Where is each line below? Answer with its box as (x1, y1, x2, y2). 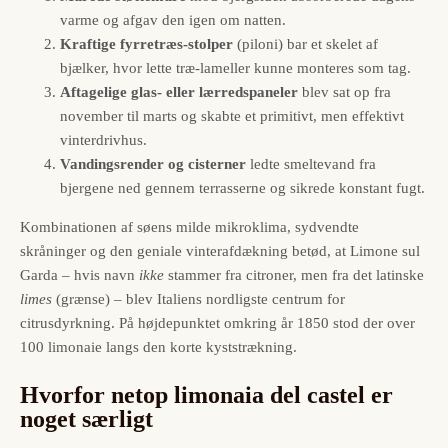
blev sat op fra (298, 84, 391, 101)
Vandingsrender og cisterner (60, 156, 246, 173)
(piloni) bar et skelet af (233, 36, 378, 53)
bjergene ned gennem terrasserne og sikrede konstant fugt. (60, 180, 425, 197)
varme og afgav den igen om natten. (60, 12, 286, 29)
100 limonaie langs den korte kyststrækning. (20, 339, 297, 356)
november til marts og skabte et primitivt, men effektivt (60, 108, 404, 125)
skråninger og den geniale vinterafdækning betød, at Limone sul (20, 243, 420, 260)
